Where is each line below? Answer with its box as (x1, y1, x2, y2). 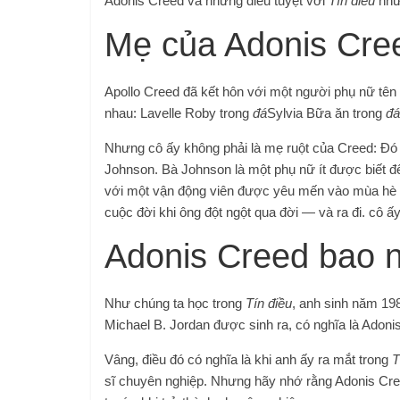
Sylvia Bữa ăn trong (267, 104, 386, 121)
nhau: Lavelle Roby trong (104, 104, 253, 121)
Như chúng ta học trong (104, 295, 246, 311)
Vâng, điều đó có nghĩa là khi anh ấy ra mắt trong (104, 351, 392, 367)
